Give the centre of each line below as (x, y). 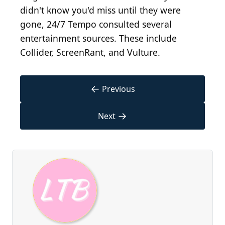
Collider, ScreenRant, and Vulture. (90, 52)
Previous (118, 89)
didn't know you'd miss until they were (100, 10)
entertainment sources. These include (98, 38)
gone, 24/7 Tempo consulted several (96, 24)
